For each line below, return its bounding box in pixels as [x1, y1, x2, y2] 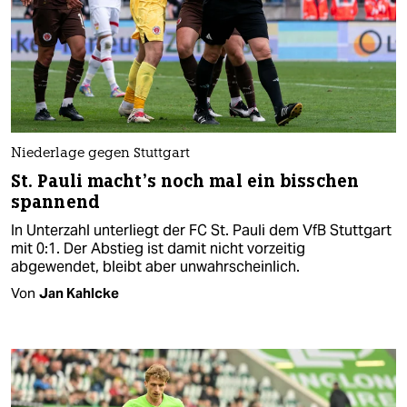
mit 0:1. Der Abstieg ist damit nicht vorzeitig [11, 239, 305, 259]
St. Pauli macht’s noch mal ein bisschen [11, 170, 359, 194]
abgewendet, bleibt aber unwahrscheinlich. [11, 257, 300, 277]
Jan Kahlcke [39, 284, 119, 303]
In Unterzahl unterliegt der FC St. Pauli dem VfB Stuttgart [11, 221, 392, 241]
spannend [11, 191, 100, 214]
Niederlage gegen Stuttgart [11, 147, 190, 162]
